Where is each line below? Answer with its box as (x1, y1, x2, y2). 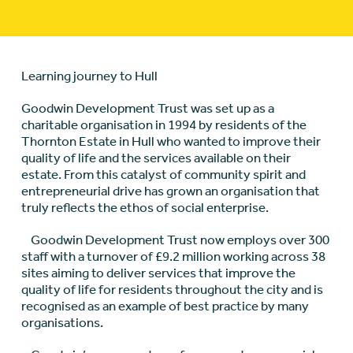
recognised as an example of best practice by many (20, 298, 309, 314)
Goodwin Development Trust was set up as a (20, 100, 274, 117)
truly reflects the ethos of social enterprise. (20, 199, 269, 216)
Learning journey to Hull (20, 68, 158, 84)
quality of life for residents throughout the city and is (20, 281, 323, 298)
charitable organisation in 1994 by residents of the (20, 117, 307, 133)
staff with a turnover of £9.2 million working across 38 (20, 248, 325, 265)
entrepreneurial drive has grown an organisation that (20, 183, 320, 199)
